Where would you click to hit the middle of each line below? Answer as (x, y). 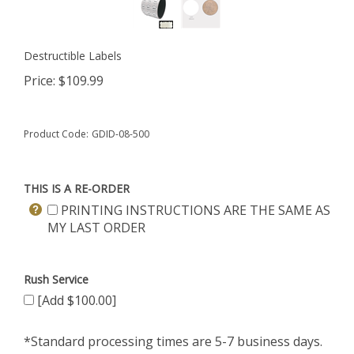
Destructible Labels (73, 56)
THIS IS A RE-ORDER (77, 188)
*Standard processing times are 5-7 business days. (173, 341)
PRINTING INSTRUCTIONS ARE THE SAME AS (194, 210)
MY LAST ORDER (96, 228)
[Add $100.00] (75, 300)
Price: (40, 81)
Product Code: (56, 134)
